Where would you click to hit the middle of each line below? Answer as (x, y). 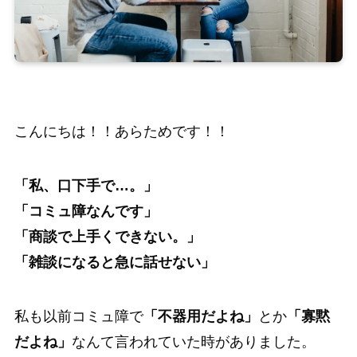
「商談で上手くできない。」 (107, 237)
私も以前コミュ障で (78, 317)
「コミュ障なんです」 (86, 212)
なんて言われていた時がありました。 (193, 342)
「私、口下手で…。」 (86, 186)
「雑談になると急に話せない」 (114, 263)
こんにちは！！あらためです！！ (122, 132)
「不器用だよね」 (200, 317)
